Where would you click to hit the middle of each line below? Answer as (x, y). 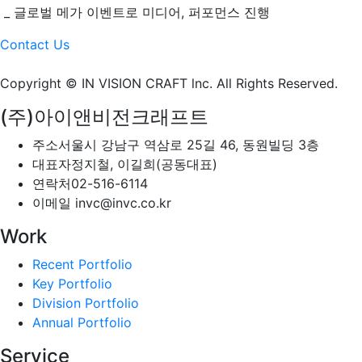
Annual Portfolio (82, 322)
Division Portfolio (86, 303)
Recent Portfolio (82, 264)
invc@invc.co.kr (121, 203)
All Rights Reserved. (277, 83)
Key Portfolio (72, 284)
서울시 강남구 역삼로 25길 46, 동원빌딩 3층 (189, 145)
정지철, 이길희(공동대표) (144, 164)
